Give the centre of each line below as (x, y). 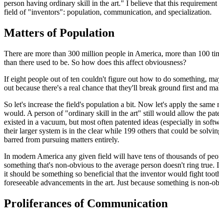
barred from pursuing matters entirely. (62, 139)
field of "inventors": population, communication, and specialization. (108, 12)
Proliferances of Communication (86, 203)
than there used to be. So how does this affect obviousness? (95, 62)
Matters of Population (59, 33)
